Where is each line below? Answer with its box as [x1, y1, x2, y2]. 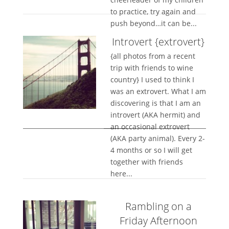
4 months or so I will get [110, 145, 193, 155]
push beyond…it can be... [110, 18, 197, 28]
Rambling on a [125, 199, 192, 213]
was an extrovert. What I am [110, 86, 207, 96]
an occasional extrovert [110, 122, 190, 131]
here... [110, 169, 133, 178]
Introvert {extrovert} [112, 35, 205, 49]
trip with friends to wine [110, 63, 194, 73]
